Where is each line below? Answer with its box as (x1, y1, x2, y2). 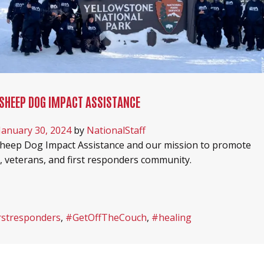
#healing (151, 211, 192, 225)
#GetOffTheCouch (65, 211, 147, 225)
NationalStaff (86, 124, 146, 137)
